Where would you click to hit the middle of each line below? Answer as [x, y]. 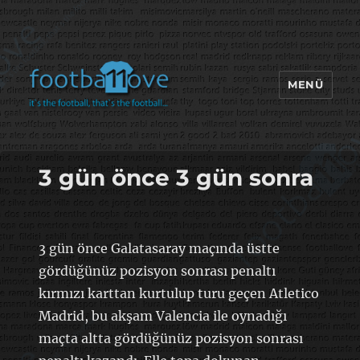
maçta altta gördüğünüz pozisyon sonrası [170, 338]
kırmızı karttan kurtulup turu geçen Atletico [178, 293]
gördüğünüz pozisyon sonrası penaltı [157, 270]
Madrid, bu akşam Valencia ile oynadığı [162, 315]
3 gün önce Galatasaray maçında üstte [159, 248]
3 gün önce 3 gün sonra [176, 177]
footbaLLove [88, 139]
